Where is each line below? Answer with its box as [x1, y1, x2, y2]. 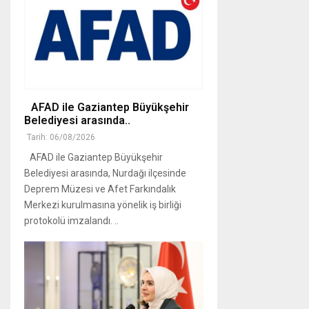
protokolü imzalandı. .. [24, 215, 119, 227]
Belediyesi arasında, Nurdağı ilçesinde [24, 168, 186, 179]
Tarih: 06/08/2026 [27, 132, 95, 143]
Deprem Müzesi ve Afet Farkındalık [24, 183, 176, 195]
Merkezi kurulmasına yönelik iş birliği [24, 199, 181, 211]
